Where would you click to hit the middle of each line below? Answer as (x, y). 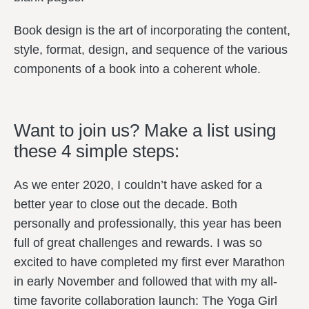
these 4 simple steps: (97, 151)
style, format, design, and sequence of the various (151, 50)
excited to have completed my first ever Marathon (149, 262)
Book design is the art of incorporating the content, (152, 30)
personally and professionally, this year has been (148, 223)
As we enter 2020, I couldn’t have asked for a (138, 185)
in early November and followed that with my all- (146, 281)
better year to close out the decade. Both (126, 204)
